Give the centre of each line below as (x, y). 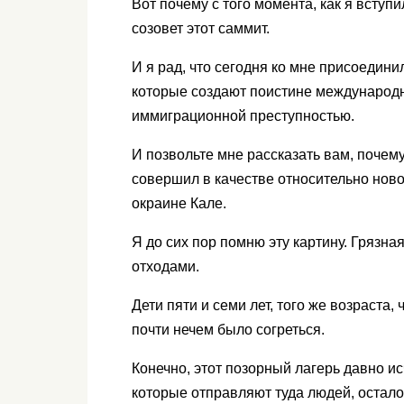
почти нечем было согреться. (228, 329)
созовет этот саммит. (201, 28)
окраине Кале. (179, 203)
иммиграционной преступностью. (243, 115)
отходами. (167, 266)
